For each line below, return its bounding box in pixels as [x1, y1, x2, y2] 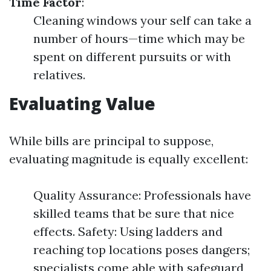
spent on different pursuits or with [33, 49, 231, 64]
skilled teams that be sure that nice [33, 206, 234, 221]
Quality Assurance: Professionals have [33, 188, 251, 203]
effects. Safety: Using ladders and [33, 224, 223, 239]
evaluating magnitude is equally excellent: [9, 151, 248, 166]
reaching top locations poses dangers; [33, 242, 250, 257]
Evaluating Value [9, 92, 155, 115]
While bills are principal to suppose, [9, 133, 214, 148]
